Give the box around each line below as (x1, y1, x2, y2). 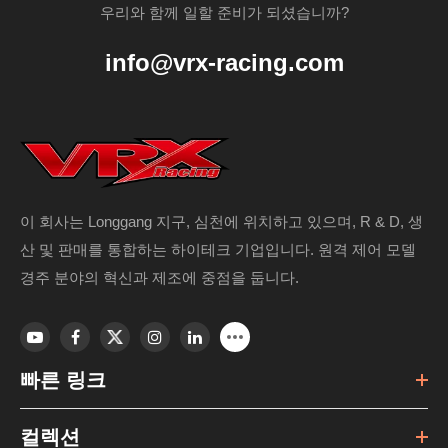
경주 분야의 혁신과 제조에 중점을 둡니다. (20, 268, 299, 286)
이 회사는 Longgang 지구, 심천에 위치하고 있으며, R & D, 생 (20, 212, 423, 230)
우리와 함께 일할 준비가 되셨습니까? (99, 3, 349, 21)
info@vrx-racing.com (104, 48, 344, 76)
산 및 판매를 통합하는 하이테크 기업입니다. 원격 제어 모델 (20, 240, 416, 258)
